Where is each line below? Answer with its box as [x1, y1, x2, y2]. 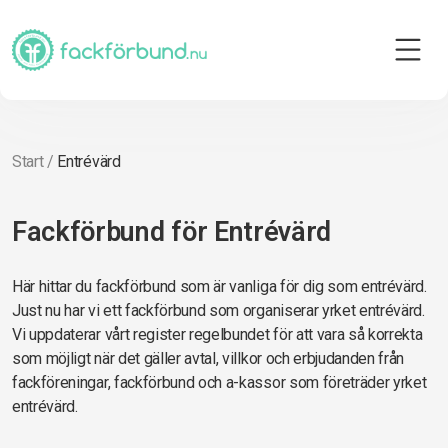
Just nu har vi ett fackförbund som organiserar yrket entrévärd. [12, 301, 425, 320]
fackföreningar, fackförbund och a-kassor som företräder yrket [12, 373, 427, 392]
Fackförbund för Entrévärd [12, 216, 331, 248]
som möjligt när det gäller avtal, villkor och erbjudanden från [12, 349, 405, 368]
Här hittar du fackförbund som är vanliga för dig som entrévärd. [12, 277, 427, 296]
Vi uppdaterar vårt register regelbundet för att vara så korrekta [12, 325, 423, 344]
